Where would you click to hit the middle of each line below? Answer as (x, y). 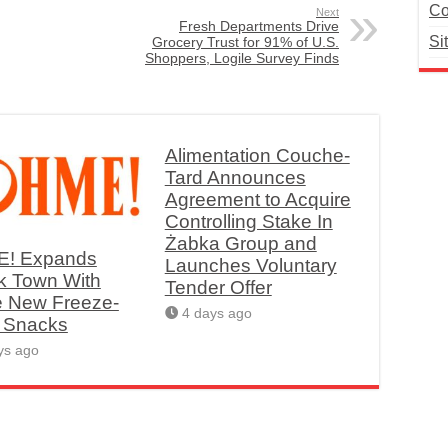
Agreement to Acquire (257, 199)
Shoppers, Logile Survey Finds (242, 58)
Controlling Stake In (248, 221)
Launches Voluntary (250, 265)
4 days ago (216, 313)
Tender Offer (218, 287)
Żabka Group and (240, 243)
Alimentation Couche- (257, 155)
